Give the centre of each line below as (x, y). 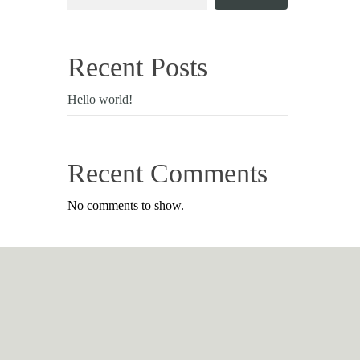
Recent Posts (138, 67)
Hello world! (100, 99)
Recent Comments (168, 173)
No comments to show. (126, 205)
